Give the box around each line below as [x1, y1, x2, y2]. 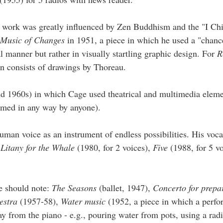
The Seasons [52, 181, 99, 194]
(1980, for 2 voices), [77, 141, 153, 153]
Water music [61, 195, 108, 207]
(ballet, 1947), [99, 181, 153, 194]
